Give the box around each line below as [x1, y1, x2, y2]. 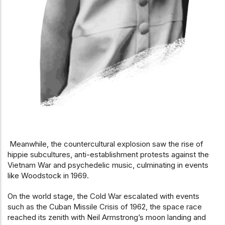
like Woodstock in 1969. [8, 171, 89, 181]
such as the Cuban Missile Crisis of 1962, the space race [8, 202, 202, 212]
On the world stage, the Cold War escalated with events [8, 191, 199, 201]
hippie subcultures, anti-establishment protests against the [8, 150, 209, 160]
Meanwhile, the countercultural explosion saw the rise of [8, 139, 203, 149]
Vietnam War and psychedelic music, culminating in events [8, 160, 208, 170]
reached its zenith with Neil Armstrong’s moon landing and [8, 212, 206, 222]
